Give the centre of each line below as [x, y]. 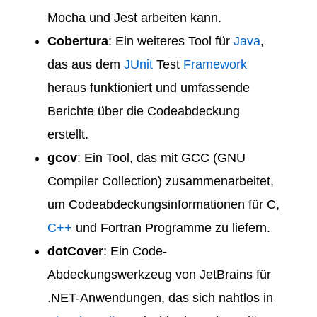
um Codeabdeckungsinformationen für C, [163, 205]
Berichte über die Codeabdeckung [144, 111]
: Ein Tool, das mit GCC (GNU [161, 158]
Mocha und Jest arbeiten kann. [134, 18]
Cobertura [78, 41]
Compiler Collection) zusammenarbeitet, [161, 181]
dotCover [75, 252]
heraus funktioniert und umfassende [149, 88]
